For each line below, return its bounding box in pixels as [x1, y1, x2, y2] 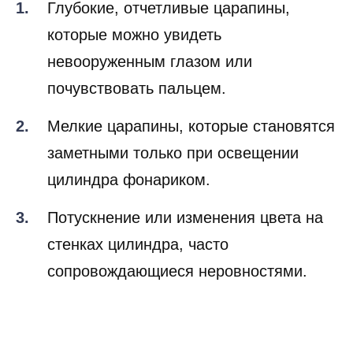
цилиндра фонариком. [47, 171, 210, 189]
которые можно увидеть [47, 26, 221, 44]
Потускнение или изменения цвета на [47, 209, 323, 227]
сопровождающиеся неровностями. [47, 262, 307, 281]
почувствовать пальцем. [47, 80, 226, 98]
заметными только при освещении [47, 144, 299, 162]
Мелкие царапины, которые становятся [47, 117, 335, 136]
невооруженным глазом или [47, 53, 252, 71]
